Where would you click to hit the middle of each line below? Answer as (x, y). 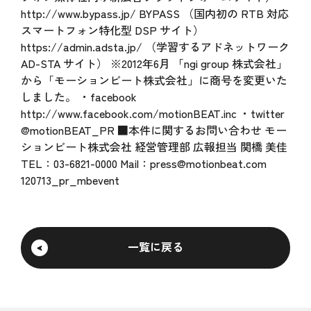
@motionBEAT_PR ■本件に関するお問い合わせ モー (153, 130)
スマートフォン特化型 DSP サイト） (112, 30)
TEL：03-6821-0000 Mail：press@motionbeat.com (143, 163)
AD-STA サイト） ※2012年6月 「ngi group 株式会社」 (154, 63)
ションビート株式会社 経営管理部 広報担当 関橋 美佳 (154, 146)
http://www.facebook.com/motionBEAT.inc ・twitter (152, 113)
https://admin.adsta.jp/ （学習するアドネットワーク (155, 47)
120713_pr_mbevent (70, 180)
